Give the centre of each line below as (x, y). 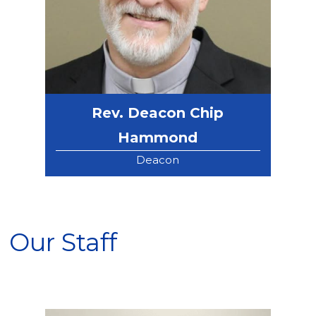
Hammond (158, 138)
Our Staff (63, 243)
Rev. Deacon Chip (158, 113)
